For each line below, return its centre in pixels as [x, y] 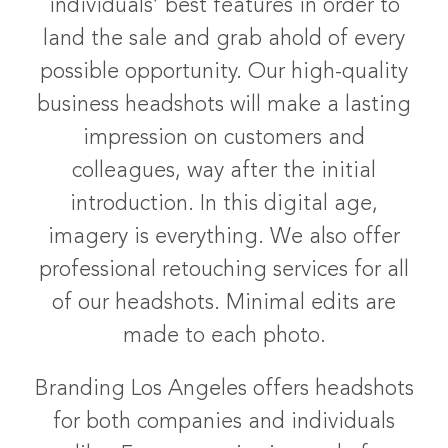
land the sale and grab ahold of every [224, 39]
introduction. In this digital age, [224, 204]
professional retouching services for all [224, 270]
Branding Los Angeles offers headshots [224, 389]
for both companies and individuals [224, 422]
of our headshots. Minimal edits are [224, 303]
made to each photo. [224, 336]
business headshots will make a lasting [224, 105]
